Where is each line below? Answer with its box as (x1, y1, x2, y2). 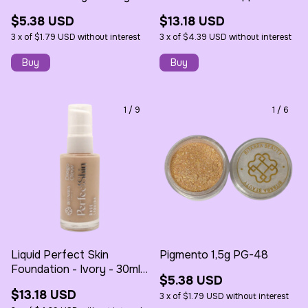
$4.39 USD (183, 31, 227, 43)
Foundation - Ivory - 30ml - (11, 261, 148, 276)
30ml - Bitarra (159, 2, 228, 17)
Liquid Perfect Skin (11, 247, 109, 262)
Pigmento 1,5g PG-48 (159, 247, 268, 262)
